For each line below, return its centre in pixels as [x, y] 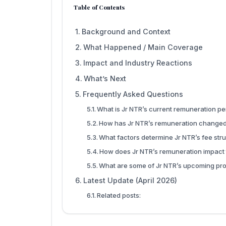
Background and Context [126, 31]
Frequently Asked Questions [133, 94]
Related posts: [119, 195]
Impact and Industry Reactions [137, 63]
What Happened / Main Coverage [143, 47]
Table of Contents [99, 7]
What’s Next [105, 78]
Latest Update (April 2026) [130, 180]
